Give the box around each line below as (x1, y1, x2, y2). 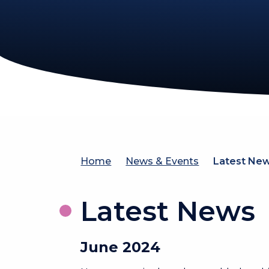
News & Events (125, 156, 199, 168)
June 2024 (80, 238, 161, 256)
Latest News (80, 194, 256, 228)
